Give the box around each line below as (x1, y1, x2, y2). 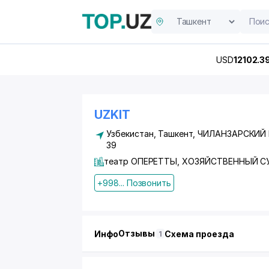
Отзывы (118, 228, 157, 238)
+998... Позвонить (97, 178, 172, 188)
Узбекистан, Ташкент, (106, 128, 198, 139)
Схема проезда (165, 228, 234, 239)
